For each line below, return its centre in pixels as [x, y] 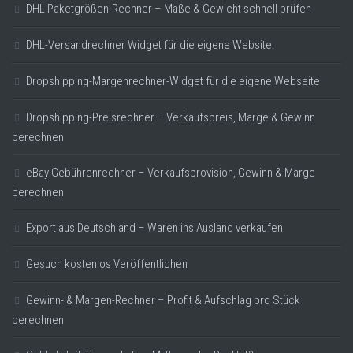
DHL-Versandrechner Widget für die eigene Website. [150, 45]
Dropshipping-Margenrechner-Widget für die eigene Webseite [173, 82]
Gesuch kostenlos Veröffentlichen [107, 264]
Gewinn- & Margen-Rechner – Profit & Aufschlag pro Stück [163, 301]
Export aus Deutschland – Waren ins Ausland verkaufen [154, 228]
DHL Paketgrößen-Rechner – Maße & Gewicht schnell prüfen [169, 9]
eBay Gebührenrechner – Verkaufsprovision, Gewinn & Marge [171, 173]
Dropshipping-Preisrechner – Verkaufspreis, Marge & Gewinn [171, 118]
